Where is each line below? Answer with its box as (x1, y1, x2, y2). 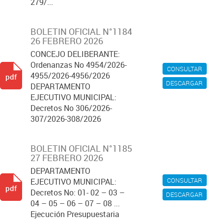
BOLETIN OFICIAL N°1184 (30, 26, 132, 37)
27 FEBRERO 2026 (30, 152, 103, 164)
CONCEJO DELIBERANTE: (30, 49, 120, 59)
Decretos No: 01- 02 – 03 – (30, 187, 125, 198)
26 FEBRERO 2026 (30, 35, 103, 47)
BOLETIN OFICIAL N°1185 (30, 142, 132, 154)
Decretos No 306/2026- (30, 103, 112, 113)
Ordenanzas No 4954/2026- (30, 59, 127, 70)
